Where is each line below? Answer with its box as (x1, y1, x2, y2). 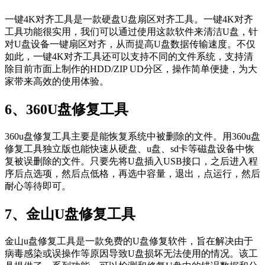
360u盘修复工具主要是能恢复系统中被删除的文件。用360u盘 (5, 131, 260, 142)
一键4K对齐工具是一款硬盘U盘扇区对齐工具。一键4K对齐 (5, 14, 253, 25)
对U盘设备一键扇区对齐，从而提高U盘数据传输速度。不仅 (5, 39, 256, 50)
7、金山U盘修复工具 (5, 206, 135, 222)
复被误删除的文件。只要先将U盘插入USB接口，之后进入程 (5, 156, 258, 167)
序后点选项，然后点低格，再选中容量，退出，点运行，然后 (5, 169, 260, 179)
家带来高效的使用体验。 (5, 76, 109, 87)
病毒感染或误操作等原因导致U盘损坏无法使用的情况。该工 (5, 248, 258, 258)
